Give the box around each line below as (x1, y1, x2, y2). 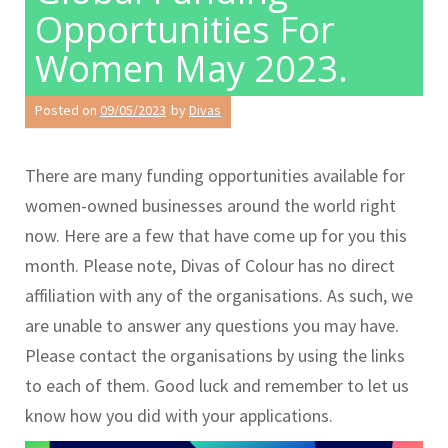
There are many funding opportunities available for (25, 164, 405, 188)
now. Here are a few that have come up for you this (25, 224, 407, 248)
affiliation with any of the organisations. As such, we (25, 284, 413, 308)
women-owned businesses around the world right (25, 194, 396, 218)
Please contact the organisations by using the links (25, 344, 405, 368)
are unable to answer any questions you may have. (25, 314, 399, 338)
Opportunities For (35, 5, 335, 55)
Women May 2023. (35, 44, 348, 94)
